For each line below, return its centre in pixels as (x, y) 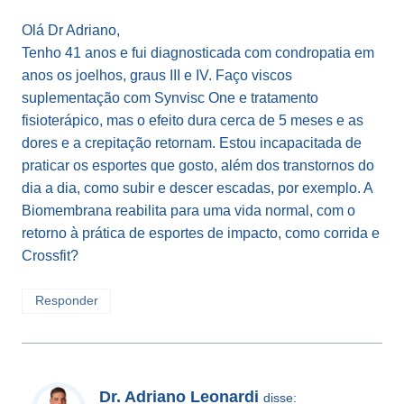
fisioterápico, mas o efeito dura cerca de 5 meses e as (193, 120)
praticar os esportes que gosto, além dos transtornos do (198, 165)
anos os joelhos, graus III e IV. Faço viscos (157, 75)
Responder (66, 301)
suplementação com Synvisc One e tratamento (170, 97)
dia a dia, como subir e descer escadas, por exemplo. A (197, 188)
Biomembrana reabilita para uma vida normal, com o (188, 210)
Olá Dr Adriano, (71, 30)
